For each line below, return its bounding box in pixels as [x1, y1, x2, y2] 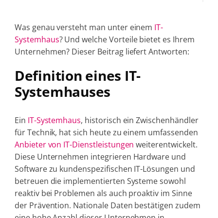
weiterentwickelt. [134, 139, 198, 150]
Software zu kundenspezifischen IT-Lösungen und [14, 163, 195, 175]
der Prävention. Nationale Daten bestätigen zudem [14, 200, 200, 211]
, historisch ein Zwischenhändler [81, 115, 199, 126]
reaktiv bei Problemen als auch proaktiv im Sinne [14, 188, 192, 199]
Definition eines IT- [14, 67, 141, 85]
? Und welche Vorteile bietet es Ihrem [59, 34, 195, 45]
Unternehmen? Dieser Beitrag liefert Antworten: [14, 46, 189, 57]
